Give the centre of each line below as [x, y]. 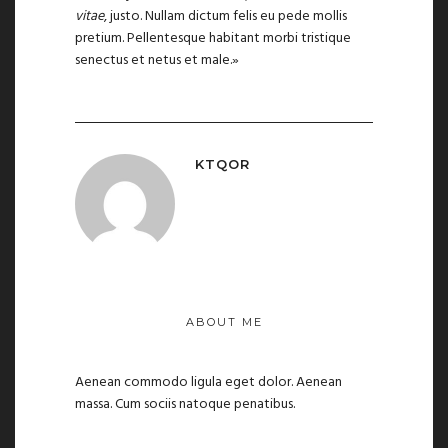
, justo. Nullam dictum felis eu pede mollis [225, 16]
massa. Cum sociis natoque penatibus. [185, 405]
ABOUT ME [224, 321]
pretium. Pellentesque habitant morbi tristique [213, 38]
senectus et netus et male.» [157, 60]
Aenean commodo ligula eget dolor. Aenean [208, 383]
